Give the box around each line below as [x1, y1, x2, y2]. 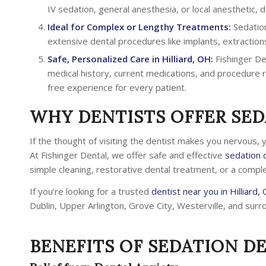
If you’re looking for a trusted [30, 185, 151, 197]
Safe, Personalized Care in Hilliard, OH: [47, 53, 213, 65]
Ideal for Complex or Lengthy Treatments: [47, 21, 231, 33]
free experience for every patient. [47, 81, 186, 93]
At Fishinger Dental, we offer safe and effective [30, 148, 225, 161]
